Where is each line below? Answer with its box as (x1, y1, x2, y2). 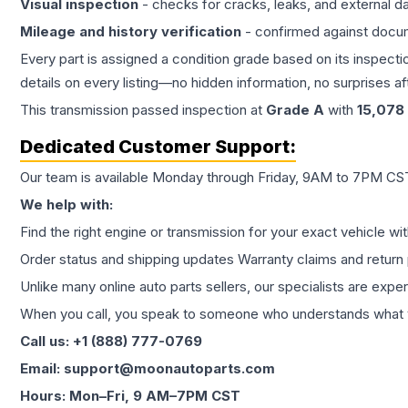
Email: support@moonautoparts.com (20, 360, 275, 378)
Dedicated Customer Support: (20, 136, 296, 158)
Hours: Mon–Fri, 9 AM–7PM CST (20, 387, 240, 405)
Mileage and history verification (20, 23, 241, 41)
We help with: (20, 196, 113, 214)
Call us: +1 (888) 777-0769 (20, 332, 202, 351)
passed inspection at (128, 101, 266, 119)
